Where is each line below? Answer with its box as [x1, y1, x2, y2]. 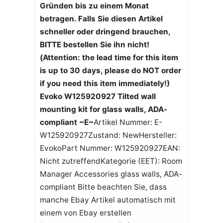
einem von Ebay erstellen [39, 208, 131, 218]
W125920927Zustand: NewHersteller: [39, 130, 177, 140]
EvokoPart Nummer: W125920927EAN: [39, 143, 180, 153]
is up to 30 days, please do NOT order [39, 65, 181, 75]
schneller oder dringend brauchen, [39, 26, 170, 36]
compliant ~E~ [39, 117, 94, 127]
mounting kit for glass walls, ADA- [39, 104, 167, 114]
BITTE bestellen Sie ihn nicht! [39, 39, 149, 49]
